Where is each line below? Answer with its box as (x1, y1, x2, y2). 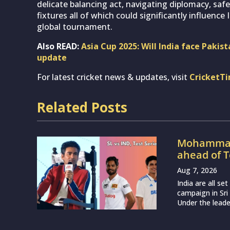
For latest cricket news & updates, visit (37, 71, 189, 83)
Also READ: (37, 40, 81, 52)
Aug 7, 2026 (177, 165, 218, 175)
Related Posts (37, 98, 127, 117)
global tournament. (37, 21, 112, 32)
